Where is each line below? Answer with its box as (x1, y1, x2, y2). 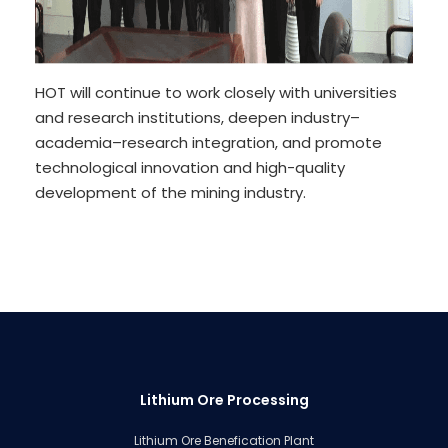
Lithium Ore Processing (139, 389, 309, 410)
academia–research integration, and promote (35, 131, 382, 153)
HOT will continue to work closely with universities (35, 81, 397, 103)
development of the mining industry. (35, 181, 306, 203)
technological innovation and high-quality (35, 156, 345, 178)
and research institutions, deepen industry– (35, 106, 360, 128)
